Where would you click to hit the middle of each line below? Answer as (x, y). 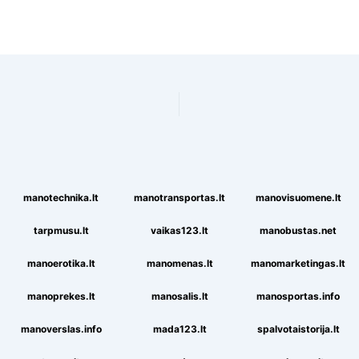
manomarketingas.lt (298, 263)
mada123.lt (179, 329)
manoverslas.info (61, 329)
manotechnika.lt (61, 198)
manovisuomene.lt (298, 198)
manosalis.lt (179, 296)
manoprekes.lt (61, 296)
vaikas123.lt (179, 230)
